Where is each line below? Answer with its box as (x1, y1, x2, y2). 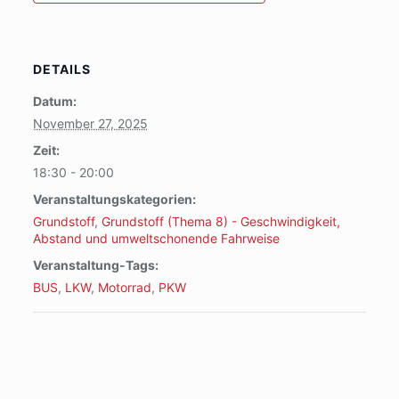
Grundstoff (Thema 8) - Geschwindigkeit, (101, 214, 340, 229)
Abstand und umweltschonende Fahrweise (32, 231, 280, 246)
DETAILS (32, 61, 91, 77)
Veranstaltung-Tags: (32, 257, 159, 273)
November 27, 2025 (32, 116, 148, 131)
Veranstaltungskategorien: (32, 191, 196, 207)
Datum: (32, 94, 77, 109)
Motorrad (97, 280, 151, 295)
